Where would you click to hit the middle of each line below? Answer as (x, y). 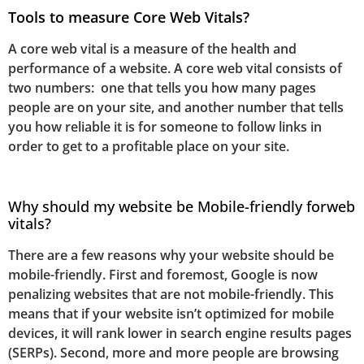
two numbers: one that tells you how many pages (162, 87)
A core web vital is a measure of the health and (152, 48)
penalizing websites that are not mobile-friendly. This (171, 295)
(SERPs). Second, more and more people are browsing (173, 353)
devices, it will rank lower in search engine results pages (180, 334)
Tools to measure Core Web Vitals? (129, 17)
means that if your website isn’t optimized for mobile (171, 314)
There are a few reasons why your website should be (171, 256)
